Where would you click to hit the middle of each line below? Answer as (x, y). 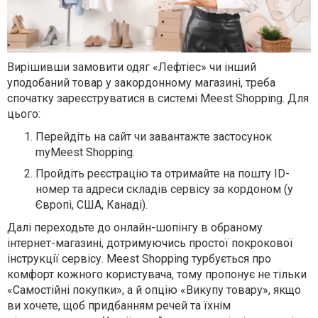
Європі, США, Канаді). (92, 204)
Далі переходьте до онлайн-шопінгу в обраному (135, 227)
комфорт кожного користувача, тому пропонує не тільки (157, 274)
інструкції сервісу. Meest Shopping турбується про (139, 258)
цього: (24, 114)
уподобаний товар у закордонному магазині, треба (141, 82)
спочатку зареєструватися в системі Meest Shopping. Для (158, 98)
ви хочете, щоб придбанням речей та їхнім (119, 305)
